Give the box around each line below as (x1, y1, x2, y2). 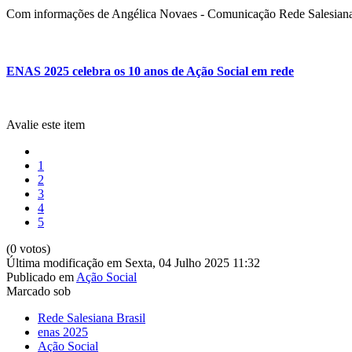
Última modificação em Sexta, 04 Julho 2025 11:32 (6, 255, 260, 269)
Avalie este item (6, 117, 85, 131)
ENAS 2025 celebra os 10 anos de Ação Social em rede (6, 64, 294, 79)
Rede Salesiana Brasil (38, 310, 145, 324)
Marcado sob (6, 284, 71, 298)
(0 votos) (6, 241, 50, 255)
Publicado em (6, 269, 74, 284)
